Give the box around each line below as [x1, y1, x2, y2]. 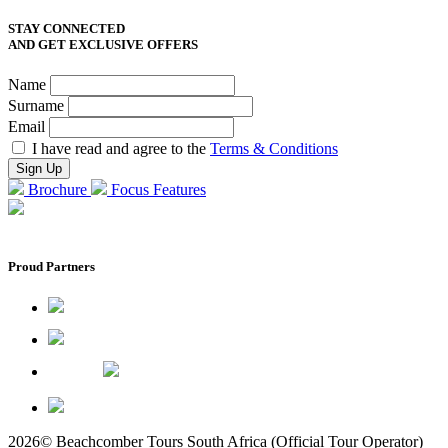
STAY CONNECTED [8, 20, 125, 36]
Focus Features [111, 180, 206, 198]
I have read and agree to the [32, 139, 210, 157]
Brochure [28, 180, 87, 198]
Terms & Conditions [210, 139, 338, 157]
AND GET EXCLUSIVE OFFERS [8, 36, 198, 52]
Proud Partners [8, 258, 95, 274]
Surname [8, 96, 68, 114]
